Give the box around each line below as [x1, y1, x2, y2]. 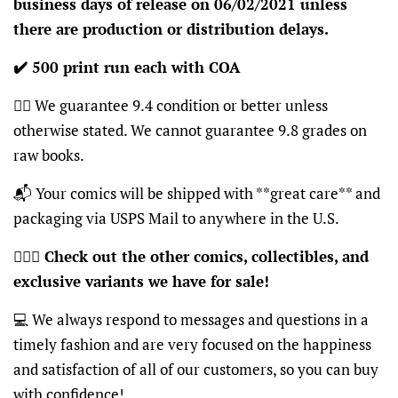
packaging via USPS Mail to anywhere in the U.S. [13, 207, 339, 228]
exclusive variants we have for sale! [13, 270, 269, 291]
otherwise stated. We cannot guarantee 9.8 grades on [13, 119, 367, 140]
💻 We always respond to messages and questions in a [13, 308, 369, 330]
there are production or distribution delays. [13, 18, 329, 39]
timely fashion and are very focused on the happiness [13, 333, 371, 354]
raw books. [13, 144, 84, 165]
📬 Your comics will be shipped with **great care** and [13, 182, 380, 203]
